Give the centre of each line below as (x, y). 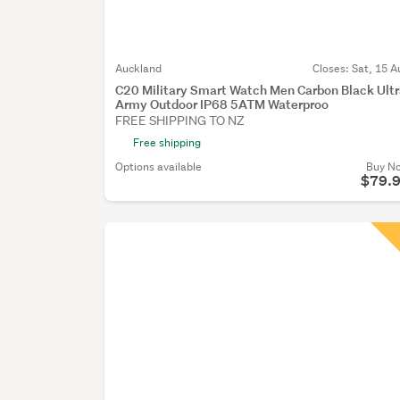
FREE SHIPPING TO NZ (180, 120)
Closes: (332, 68)
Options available (159, 166)
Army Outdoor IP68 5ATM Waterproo (222, 104)
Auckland (139, 68)
